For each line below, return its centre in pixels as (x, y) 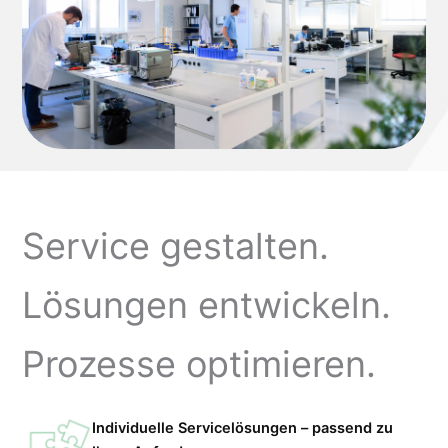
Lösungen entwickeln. (206, 304)
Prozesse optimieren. (198, 363)
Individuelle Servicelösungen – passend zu (243, 427)
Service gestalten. (175, 245)
